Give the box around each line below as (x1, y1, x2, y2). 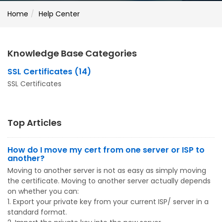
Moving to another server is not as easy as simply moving (7, 166, 206, 175)
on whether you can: (7, 186, 79, 196)
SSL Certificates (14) (7, 66, 91, 77)
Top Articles (7, 116, 61, 129)
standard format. (7, 207, 67, 217)
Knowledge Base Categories (7, 47, 137, 59)
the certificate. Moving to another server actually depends (7, 176, 211, 186)
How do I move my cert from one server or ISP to (7, 144, 205, 156)
